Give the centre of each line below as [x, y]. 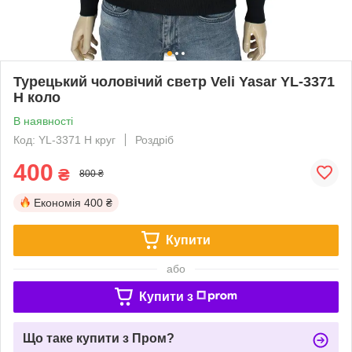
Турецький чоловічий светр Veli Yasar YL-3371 [174, 81]
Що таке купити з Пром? [99, 338]
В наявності [43, 121]
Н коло [37, 97]
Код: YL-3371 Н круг [64, 139]
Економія [57, 202]
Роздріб [154, 139]
